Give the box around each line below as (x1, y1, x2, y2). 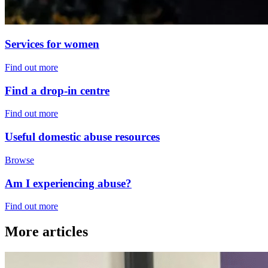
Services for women (5, 38, 99, 51)
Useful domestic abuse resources (5, 130, 160, 144)
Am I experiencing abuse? (5, 176, 132, 190)
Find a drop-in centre (5, 84, 109, 97)
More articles (5, 224, 88, 240)
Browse (5, 154, 34, 165)
